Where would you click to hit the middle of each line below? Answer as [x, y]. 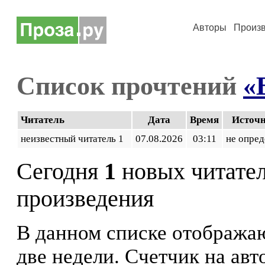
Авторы [210, 28]
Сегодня [60, 172]
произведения [85, 199]
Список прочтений [130, 86]
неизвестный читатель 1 [75, 139]
